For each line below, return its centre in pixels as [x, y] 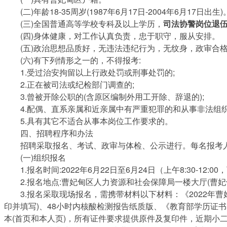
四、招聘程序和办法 [49, 133]
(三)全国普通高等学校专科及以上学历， [84, 23]
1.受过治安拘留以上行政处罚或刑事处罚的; [89, 72]
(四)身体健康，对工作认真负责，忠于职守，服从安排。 [112, 35]
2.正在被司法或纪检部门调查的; [69, 84]
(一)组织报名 [35, 157]
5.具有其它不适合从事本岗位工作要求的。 [88, 121]
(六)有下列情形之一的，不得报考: [72, 60]
